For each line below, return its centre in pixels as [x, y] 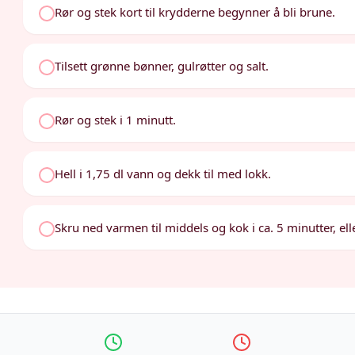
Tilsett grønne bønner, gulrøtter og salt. [162, 66]
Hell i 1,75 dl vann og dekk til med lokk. [163, 174]
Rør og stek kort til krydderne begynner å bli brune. [195, 12]
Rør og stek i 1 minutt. [116, 120]
